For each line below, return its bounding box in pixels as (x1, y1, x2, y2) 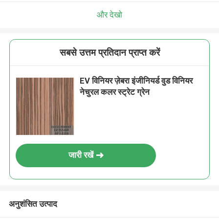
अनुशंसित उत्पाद (8, 198, 57, 209)
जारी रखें (68, 150, 93, 160)
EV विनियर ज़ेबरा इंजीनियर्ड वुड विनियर (80, 76, 193, 86)
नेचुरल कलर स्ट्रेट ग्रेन (80, 87, 150, 97)
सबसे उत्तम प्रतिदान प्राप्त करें (59, 47, 160, 59)
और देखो (97, 9, 122, 20)
